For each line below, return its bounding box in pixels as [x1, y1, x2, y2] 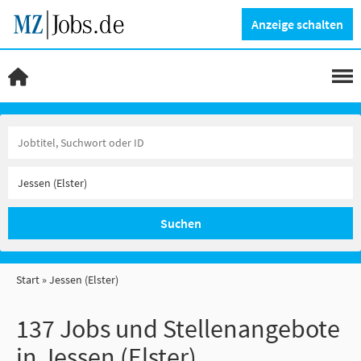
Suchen [160, 215, 201, 231]
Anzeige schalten [251, 15, 343, 32]
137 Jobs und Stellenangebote [16, 313, 340, 345]
